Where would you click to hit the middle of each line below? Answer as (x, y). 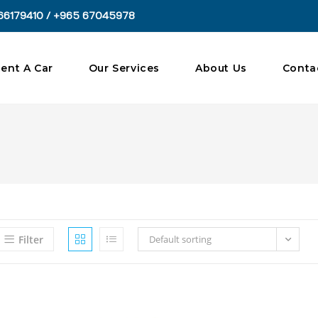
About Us (221, 68)
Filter (31, 240)
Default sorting (180, 239)
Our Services (124, 68)
